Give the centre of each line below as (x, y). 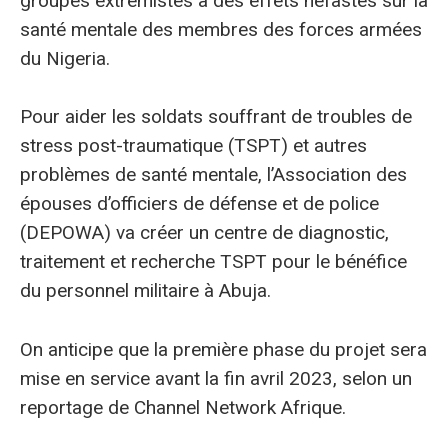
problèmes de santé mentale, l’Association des (213, 175)
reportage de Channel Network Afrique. (183, 407)
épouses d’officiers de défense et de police (199, 204)
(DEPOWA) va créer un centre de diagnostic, (204, 233)
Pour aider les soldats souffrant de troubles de (216, 117)
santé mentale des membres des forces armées (221, 30)
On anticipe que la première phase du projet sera (223, 349)
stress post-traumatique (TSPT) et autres (193, 146)
